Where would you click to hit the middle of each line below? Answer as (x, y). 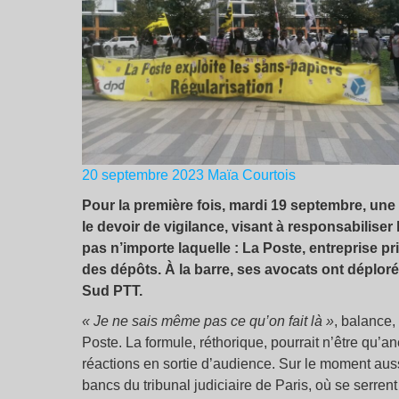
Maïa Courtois (252, 175)
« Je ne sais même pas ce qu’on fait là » (208, 322)
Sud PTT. (114, 291)
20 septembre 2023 (143, 175)
